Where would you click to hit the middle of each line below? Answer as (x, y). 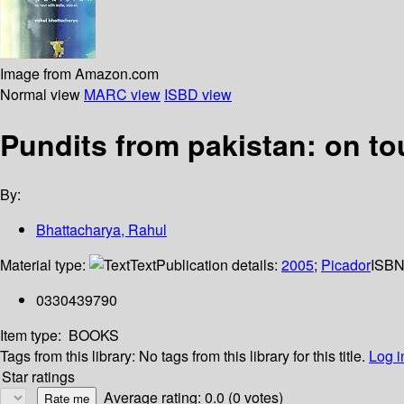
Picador (346, 265)
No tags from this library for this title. (252, 356)
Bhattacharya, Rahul (101, 230)
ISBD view (198, 94)
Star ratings (38, 377)
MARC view (122, 94)
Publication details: (219, 265)
